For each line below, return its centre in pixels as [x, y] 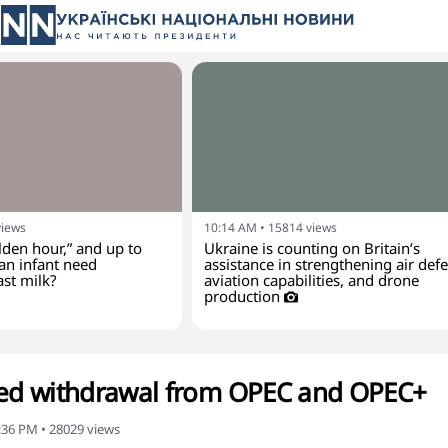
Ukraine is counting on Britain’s [312, 248]
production [242, 296]
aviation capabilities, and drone [311, 280]
